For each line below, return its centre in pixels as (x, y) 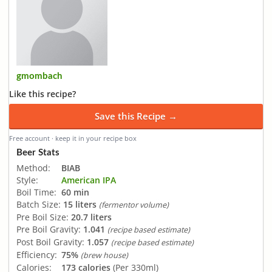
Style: (27, 180)
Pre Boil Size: (42, 217)
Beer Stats (38, 152)
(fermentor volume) (134, 205)
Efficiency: (37, 254)
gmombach (39, 76)
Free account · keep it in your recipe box (73, 138)
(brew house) (104, 255)
